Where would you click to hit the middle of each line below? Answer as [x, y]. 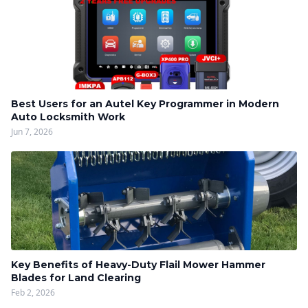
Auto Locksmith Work [68, 117]
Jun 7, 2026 [32, 132]
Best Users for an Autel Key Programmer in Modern [145, 104]
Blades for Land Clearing [76, 278]
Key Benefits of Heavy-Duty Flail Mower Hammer [138, 265]
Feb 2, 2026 [33, 293]
